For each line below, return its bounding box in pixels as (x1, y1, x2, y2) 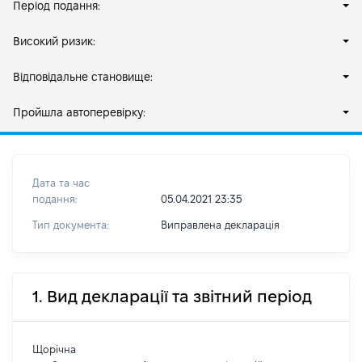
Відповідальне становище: (13, 70, 153, 83)
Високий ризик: (13, 35, 95, 48)
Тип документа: (32, 219, 109, 230)
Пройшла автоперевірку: (13, 106, 145, 119)
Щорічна (32, 343, 76, 355)
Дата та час (32, 177, 90, 188)
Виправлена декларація (160, 219, 280, 230)
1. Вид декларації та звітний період (32, 288, 312, 305)
